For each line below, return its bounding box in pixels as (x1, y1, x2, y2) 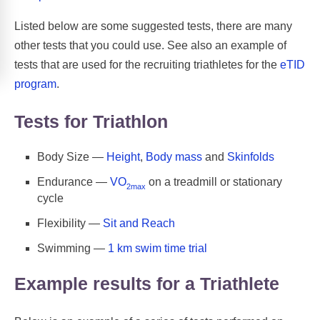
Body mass (146, 151, 202, 164)
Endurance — (37, 176, 110, 189)
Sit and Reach (103, 216, 175, 229)
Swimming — (37, 241, 108, 254)
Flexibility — (37, 216, 103, 229)
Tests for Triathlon (14, 111, 168, 131)
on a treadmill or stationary (146, 176, 282, 189)
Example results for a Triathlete (14, 274, 279, 294)
